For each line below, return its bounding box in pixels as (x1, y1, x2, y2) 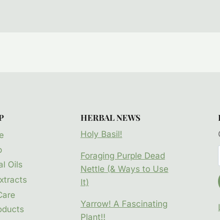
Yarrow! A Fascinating (80, 199, 167, 209)
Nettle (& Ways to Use (80, 164, 168, 174)
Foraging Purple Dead (80, 151, 165, 161)
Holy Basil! (80, 129, 122, 139)
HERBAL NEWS (80, 111, 140, 123)
